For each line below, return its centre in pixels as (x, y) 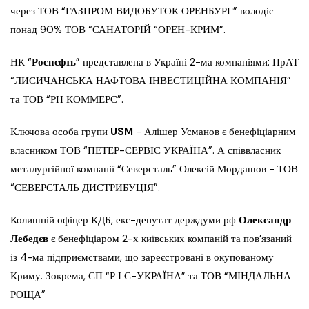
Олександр (265, 220)
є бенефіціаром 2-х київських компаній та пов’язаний (171, 239)
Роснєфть (54, 62)
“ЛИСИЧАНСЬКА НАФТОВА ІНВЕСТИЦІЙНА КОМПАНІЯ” (151, 81)
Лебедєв (31, 239)
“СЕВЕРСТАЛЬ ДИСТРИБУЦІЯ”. (85, 188)
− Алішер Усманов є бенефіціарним (216, 132)
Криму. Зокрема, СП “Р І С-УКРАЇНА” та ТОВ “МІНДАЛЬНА (151, 276)
